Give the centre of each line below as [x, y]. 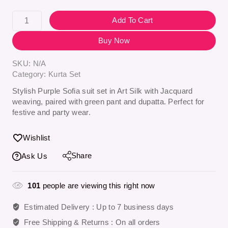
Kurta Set [65, 74]
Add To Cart [133, 20]
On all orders [138, 222]
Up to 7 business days [135, 207]
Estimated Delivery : [60, 207]
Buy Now [114, 41]
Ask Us [34, 156]
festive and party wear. [51, 112]
